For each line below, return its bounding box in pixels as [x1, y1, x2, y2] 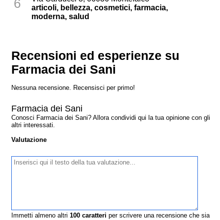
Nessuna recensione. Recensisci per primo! [11, 84, 136, 92]
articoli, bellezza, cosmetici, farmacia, [31, 3, 168, 12]
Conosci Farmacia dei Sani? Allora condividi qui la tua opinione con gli [11, 114, 211, 122]
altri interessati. [11, 121, 55, 129]
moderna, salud [31, 12, 90, 21]
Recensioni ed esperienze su [11, 49, 180, 63]
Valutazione [11, 136, 47, 144]
